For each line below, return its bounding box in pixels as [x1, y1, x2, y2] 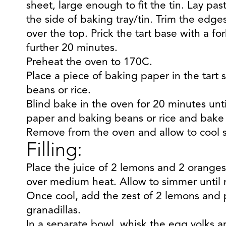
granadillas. [26, 205, 81, 216]
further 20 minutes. [26, 43, 118, 53]
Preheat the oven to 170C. [26, 57, 152, 68]
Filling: [26, 141, 82, 160]
